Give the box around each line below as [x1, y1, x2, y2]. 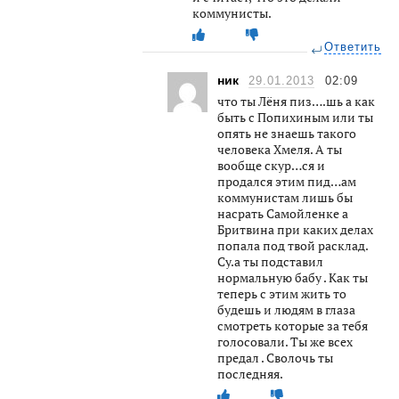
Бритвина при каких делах [217, 220, 373, 238]
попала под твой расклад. [217, 236, 368, 254]
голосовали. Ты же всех [217, 332, 353, 350]
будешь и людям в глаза [217, 300, 355, 318]
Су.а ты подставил [217, 252, 323, 270]
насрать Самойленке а [217, 204, 348, 222]
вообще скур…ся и [217, 156, 325, 174]
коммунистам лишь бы [217, 188, 353, 206]
